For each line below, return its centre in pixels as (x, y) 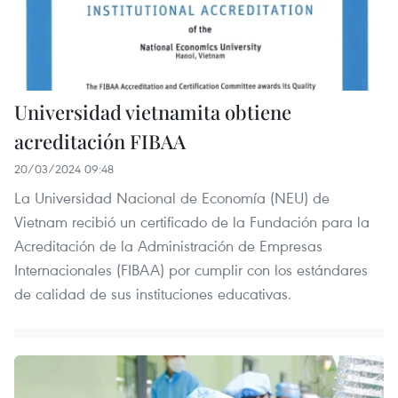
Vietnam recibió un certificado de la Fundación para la (192, 222)
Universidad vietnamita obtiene (153, 112)
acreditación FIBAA (100, 142)
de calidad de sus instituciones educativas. (153, 294)
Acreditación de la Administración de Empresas (168, 246)
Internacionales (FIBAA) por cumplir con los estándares (191, 270)
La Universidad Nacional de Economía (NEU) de (172, 198)
